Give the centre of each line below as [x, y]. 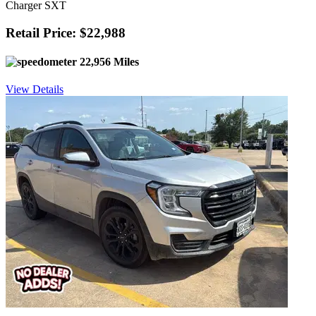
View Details [35, 90]
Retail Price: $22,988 [66, 32]
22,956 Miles [108, 61]
